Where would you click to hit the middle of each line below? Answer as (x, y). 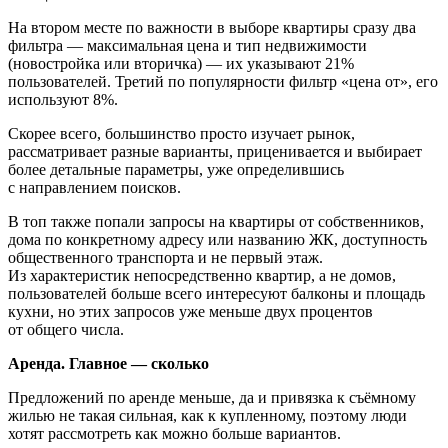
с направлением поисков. (94, 188)
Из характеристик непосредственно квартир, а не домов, (202, 276)
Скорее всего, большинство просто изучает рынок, (181, 134)
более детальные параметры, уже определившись (176, 170)
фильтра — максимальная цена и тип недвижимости (187, 46)
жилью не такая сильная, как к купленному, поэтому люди (207, 416)
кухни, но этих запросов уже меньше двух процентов (190, 312)
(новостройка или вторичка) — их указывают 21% (181, 64)
